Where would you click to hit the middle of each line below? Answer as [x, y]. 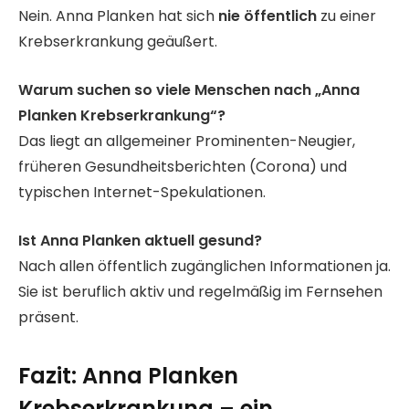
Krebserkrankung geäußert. [118, 42]
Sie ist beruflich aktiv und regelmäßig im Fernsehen [200, 291]
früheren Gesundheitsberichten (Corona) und [183, 166]
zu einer [346, 16]
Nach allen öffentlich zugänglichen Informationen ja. [204, 266]
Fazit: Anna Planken [128, 375]
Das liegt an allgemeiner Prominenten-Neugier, [187, 141]
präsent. [48, 317]
